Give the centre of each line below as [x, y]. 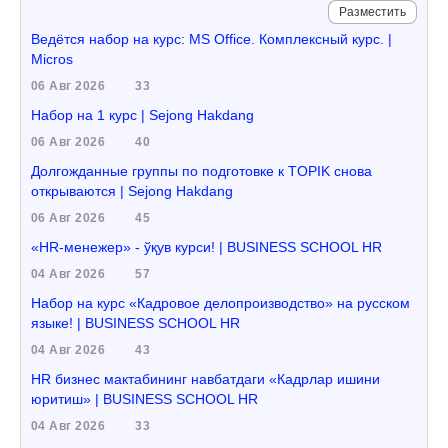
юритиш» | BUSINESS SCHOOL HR [144, 399]
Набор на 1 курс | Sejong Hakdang [142, 115]
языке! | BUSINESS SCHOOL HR [135, 323]
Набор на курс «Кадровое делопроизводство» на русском [220, 303]
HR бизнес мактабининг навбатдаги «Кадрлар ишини [205, 379]
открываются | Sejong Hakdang [132, 191]
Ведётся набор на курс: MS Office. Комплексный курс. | [211, 39]
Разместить [372, 12]
